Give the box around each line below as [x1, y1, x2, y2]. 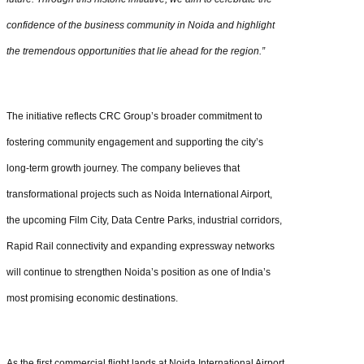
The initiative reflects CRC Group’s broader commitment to [6, 110, 262, 122]
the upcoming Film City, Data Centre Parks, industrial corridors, [6, 214, 282, 226]
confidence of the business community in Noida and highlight [6, 19, 275, 31]
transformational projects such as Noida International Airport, [6, 188, 272, 200]
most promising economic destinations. [6, 292, 178, 304]
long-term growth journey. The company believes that [6, 162, 240, 174]
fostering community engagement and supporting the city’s [6, 136, 263, 148]
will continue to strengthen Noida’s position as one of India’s [6, 266, 271, 278]
